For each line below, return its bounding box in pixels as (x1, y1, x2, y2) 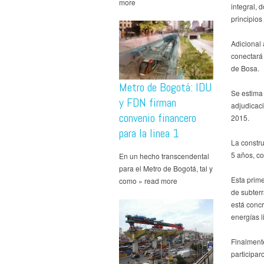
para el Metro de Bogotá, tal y (119, 163, 213, 173)
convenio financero (119, 110, 196, 126)
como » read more (119, 175, 177, 186)
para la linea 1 (119, 125, 179, 141)
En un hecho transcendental (119, 150, 209, 161)
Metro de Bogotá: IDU (119, 79, 212, 95)
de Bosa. (231, 62, 259, 73)
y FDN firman (119, 94, 176, 110)
